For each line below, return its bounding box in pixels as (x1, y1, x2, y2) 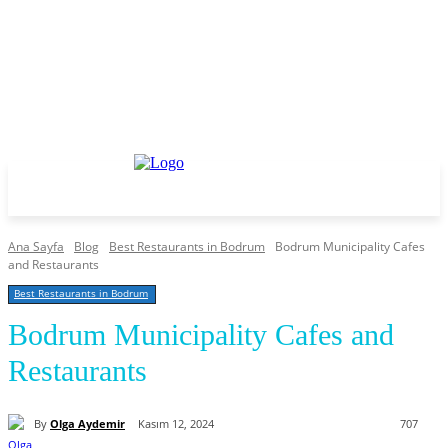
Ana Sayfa (8, 238, 64, 255)
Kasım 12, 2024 (138, 416, 214, 432)
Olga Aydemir (50, 415, 125, 431)
